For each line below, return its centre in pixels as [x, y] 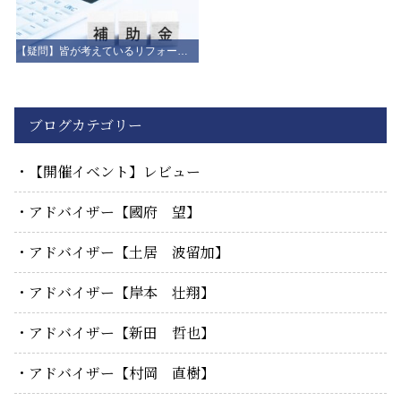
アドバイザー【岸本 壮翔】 [122, 293]
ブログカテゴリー [85, 125]
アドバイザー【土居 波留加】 [129, 252]
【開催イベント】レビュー [115, 172]
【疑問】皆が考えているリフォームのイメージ [183, 51]
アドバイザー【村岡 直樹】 [122, 373]
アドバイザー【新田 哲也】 [122, 333]
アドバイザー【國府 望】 [115, 212]
